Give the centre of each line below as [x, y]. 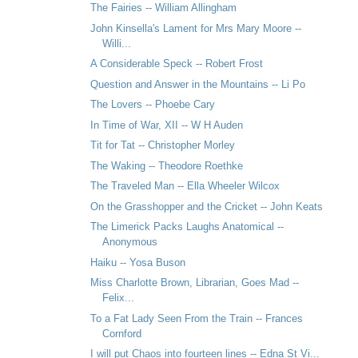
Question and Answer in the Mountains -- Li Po [198, 84]
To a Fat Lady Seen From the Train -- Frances [197, 318]
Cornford [122, 333]
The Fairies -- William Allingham [164, 8]
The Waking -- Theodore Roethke [167, 165]
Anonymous [130, 242]
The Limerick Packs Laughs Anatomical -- [187, 227]
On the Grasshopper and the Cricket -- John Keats [207, 206]
